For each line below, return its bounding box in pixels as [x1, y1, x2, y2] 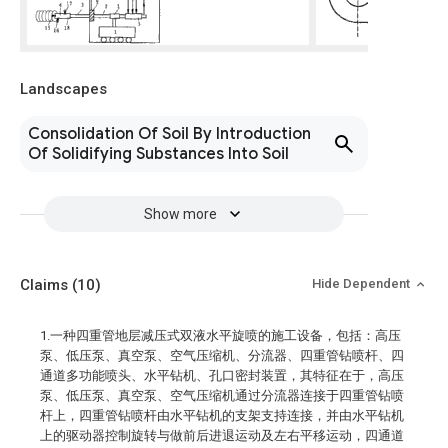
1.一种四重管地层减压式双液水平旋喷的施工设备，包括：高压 [40, 328, 401, 343]
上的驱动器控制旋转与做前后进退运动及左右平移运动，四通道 [40, 428, 404, 443]
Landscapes [20, 80, 107, 98]
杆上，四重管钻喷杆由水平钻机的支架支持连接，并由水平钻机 [40, 408, 404, 423]
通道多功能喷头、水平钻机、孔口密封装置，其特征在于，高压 [40, 368, 404, 383]
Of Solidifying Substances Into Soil [28, 144, 289, 164]
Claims [20, 276, 72, 294]
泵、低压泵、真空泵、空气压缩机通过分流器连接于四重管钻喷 [40, 388, 404, 403]
